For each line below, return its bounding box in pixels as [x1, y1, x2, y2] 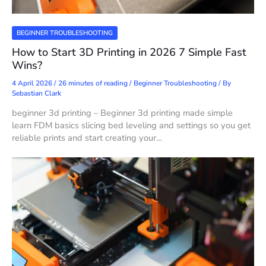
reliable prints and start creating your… [12, 132, 162, 144]
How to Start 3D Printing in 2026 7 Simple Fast [12, 45, 246, 60]
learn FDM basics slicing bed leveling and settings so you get [12, 119, 251, 132]
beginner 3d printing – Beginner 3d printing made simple [12, 107, 233, 119]
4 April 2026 [12, 78, 54, 88]
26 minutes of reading [58, 78, 128, 88]
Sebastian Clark [12, 88, 61, 99]
